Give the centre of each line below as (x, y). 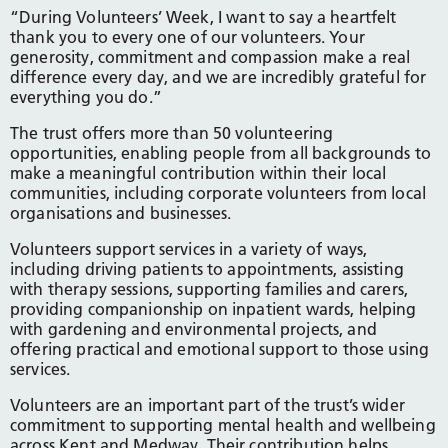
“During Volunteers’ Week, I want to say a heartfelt (203, 16)
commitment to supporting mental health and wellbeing (223, 424)
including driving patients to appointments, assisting (207, 268)
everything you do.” (86, 96)
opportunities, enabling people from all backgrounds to (221, 152)
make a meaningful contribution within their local (198, 172)
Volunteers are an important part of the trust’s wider (207, 404)
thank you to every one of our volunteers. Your (187, 36)
